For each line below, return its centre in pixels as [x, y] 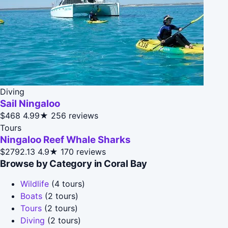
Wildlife [35, 183]
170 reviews [83, 151]
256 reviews [75, 115]
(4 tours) [67, 183]
